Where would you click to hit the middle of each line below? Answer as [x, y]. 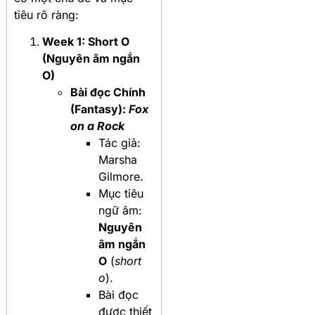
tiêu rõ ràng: [46, 14]
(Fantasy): [99, 109]
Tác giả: [120, 143]
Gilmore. [121, 176]
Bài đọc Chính [108, 92]
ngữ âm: [120, 210]
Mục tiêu [121, 193]
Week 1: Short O [86, 41]
